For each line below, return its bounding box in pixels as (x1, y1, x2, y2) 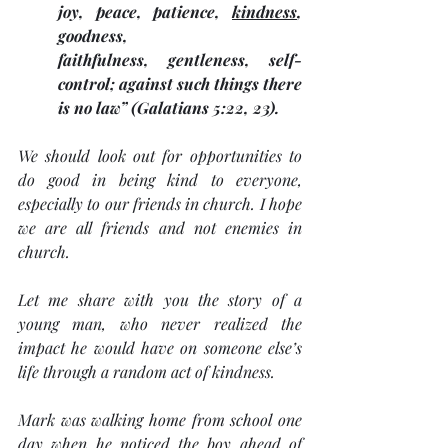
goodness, (58, 25, 128, 47)
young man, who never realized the (18, 313, 302, 335)
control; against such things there (58, 73, 302, 95)
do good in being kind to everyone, (18, 169, 302, 191)
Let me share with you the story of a (18, 289, 302, 311)
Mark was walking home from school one (18, 409, 302, 431)
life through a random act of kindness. (18, 361, 275, 383)
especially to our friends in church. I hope (18, 193, 302, 215)
